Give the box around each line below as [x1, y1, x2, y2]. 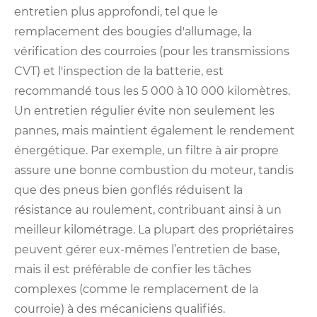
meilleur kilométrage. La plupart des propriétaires [14, 223, 294, 237]
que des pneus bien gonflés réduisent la [14, 183, 243, 197]
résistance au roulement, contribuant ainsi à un [14, 203, 282, 217]
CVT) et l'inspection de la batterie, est [14, 64, 224, 79]
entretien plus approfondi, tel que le [14, 5, 218, 19]
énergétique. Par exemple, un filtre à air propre [14, 144, 279, 158]
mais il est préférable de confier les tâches [14, 263, 251, 277]
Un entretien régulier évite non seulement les [14, 104, 275, 118]
